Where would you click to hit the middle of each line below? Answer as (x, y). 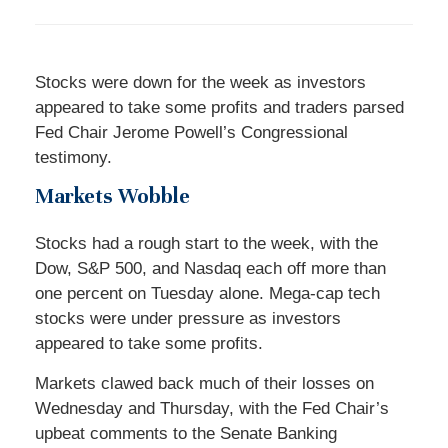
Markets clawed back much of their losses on (204, 383)
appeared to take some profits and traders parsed (219, 107)
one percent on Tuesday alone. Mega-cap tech (207, 293)
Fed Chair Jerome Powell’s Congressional (191, 132)
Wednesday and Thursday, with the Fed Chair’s (212, 408)
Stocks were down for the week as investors (200, 82)
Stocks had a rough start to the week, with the (206, 243)
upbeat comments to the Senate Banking (186, 433)
